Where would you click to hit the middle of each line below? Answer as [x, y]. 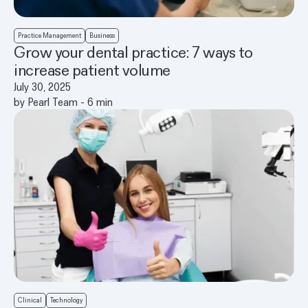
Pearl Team [53, 102]
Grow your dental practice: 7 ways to [133, 52]
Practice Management [49, 36]
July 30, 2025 [42, 87]
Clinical [30, 300]
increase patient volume [92, 70]
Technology [66, 300]
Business [102, 36]
